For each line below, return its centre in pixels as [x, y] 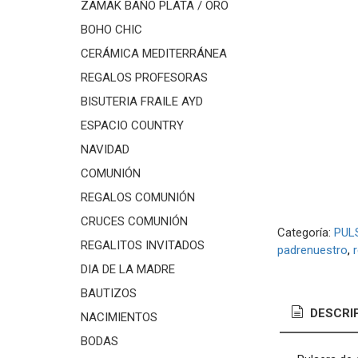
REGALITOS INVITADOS [142, 245]
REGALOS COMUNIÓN [137, 197]
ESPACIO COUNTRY [132, 125]
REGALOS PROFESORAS [144, 78]
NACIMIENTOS [119, 317]
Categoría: [305, 233]
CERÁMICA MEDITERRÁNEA [153, 54]
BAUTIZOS [108, 293]
